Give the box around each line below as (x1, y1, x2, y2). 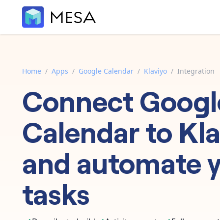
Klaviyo (144, 66, 167, 76)
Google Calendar (79, 66, 134, 76)
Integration (177, 66, 215, 76)
